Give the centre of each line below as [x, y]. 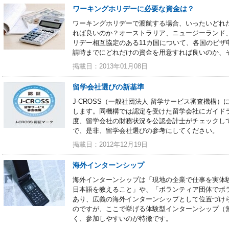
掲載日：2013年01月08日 [110, 66]
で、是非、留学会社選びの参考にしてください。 [146, 131]
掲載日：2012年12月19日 [110, 144]
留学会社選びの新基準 [108, 87]
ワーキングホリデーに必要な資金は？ [133, 9]
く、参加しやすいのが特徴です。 [122, 219]
